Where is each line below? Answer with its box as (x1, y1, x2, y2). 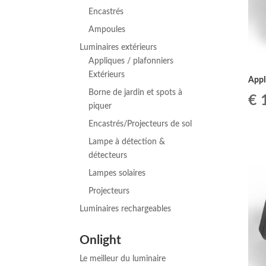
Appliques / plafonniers (88, 57, 174, 66)
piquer (88, 102, 112, 111)
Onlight (80, 234, 122, 247)
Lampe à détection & (88, 138, 166, 147)
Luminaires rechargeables (80, 205, 172, 214)
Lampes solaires (88, 169, 146, 178)
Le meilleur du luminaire (80, 255, 166, 264)
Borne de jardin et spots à (88, 88, 183, 97)
